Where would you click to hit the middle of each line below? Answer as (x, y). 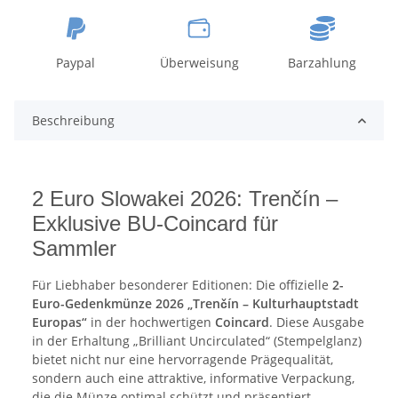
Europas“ (60, 322)
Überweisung (199, 63)
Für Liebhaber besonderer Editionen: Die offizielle (182, 285)
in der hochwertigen (151, 322)
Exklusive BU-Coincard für (155, 224)
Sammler (74, 249)
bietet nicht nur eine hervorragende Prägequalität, (183, 360)
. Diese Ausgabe (317, 322)
